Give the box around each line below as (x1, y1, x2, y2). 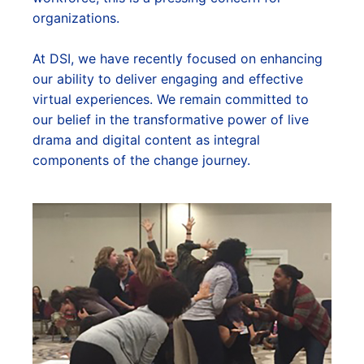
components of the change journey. (32, 152, 250, 168)
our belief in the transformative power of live (32, 111, 309, 128)
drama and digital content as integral (32, 132, 260, 148)
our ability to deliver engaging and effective (32, 71, 303, 87)
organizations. (32, 10, 119, 26)
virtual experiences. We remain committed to (32, 91, 309, 107)
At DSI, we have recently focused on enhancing (32, 50, 323, 67)
